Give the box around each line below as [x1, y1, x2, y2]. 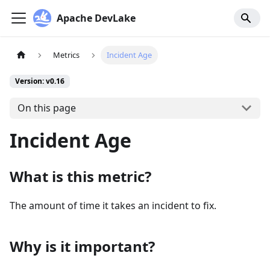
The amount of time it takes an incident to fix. [10, 198, 216, 212]
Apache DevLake [56, 11, 136, 25]
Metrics [53, 49, 80, 61]
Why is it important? [10, 236, 155, 256]
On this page [17, 101, 76, 115]
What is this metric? [10, 166, 151, 186]
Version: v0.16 [15, 76, 64, 87]
